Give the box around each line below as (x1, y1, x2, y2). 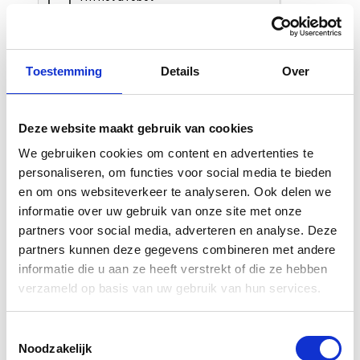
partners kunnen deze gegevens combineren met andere (18, 243, 336, 256)
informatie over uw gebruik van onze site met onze (18, 204, 302, 218)
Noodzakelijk (18, 341, 92, 355)
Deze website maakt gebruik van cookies (18, 121, 254, 135)
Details (160, 63, 200, 78)
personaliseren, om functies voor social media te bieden (18, 166, 332, 179)
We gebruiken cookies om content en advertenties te (18, 146, 313, 160)
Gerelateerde (37, 149, 202, 180)
